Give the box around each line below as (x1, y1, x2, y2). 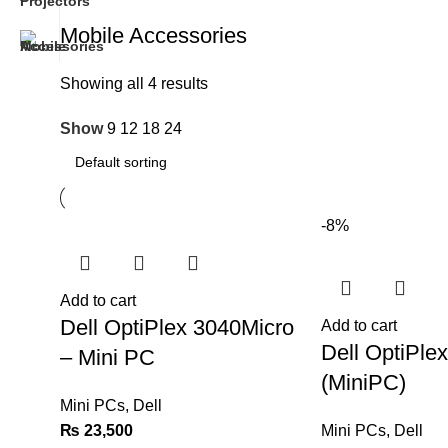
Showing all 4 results (60, 75, 208, 92)
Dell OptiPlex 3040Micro (60, 315, 294, 340)
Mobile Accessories (60, 23, 247, 48)
